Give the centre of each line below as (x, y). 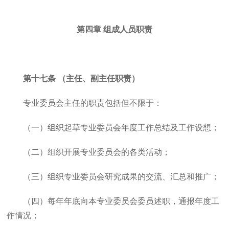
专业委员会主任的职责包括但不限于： (93, 103)
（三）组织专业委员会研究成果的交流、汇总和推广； (121, 177)
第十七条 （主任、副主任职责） (82, 78)
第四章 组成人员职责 (114, 29)
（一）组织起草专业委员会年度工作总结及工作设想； (121, 128)
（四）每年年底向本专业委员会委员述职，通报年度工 (121, 201)
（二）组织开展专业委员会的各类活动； (97, 152)
